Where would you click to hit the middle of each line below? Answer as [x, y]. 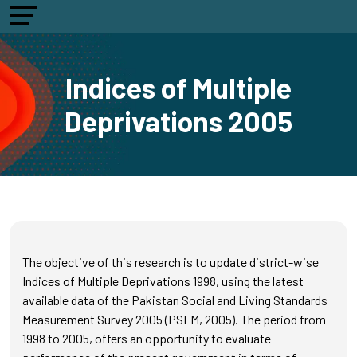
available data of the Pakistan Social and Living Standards [175, 300]
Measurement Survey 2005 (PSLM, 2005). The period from [174, 319]
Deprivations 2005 [178, 121]
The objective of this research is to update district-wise [171, 262]
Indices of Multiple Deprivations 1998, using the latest [163, 281]
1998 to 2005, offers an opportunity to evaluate [147, 338]
